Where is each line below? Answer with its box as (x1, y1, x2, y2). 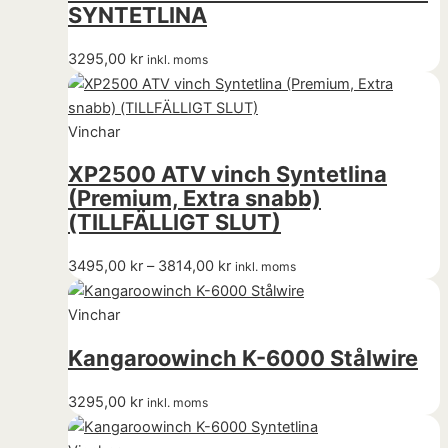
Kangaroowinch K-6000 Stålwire (68, 344, 418, 371)
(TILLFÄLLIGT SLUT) (68, 209, 281, 236)
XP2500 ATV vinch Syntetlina (68, 161, 387, 188)
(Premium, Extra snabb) (68, 185, 321, 212)
